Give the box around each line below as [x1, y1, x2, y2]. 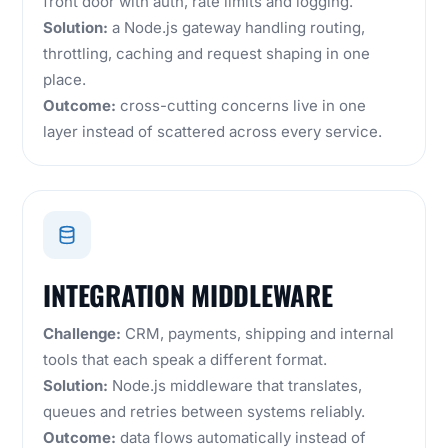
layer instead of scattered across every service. [43, 122, 383, 142]
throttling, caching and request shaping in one [43, 44, 371, 64]
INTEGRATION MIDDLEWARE [43, 275, 333, 316]
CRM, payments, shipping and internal [121, 324, 395, 344]
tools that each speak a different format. [43, 350, 328, 370]
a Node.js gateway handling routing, [108, 18, 366, 38]
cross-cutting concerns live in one [116, 96, 367, 116]
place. [43, 70, 87, 90]
